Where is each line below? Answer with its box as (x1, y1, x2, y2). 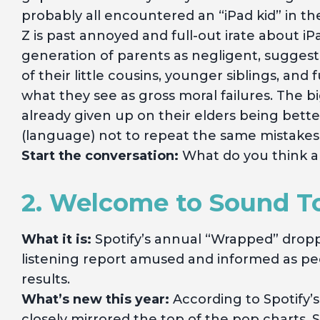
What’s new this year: (21, 291, 169, 307)
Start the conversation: (21, 148, 179, 164)
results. (21, 271, 70, 287)
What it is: (21, 231, 91, 247)
